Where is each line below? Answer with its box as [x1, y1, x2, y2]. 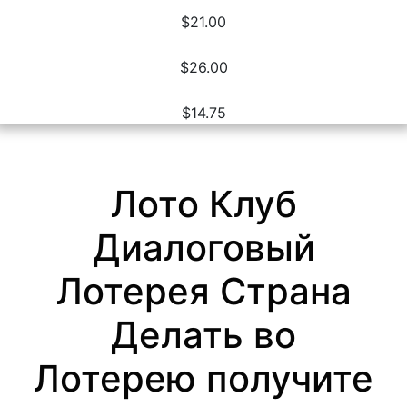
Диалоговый [92, 224, 315, 270]
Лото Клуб [110, 181, 297, 226]
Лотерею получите [34, 355, 373, 401]
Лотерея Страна [55, 268, 352, 313]
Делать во [111, 312, 296, 357]
